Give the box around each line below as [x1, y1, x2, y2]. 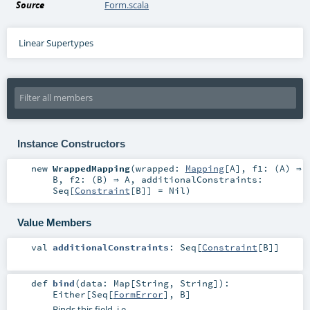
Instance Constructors [17, 137, 125, 149]
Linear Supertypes [18, 37, 93, 50]
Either [52, 288, 86, 300]
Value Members [17, 217, 91, 229]
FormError [113, 288, 163, 300]
